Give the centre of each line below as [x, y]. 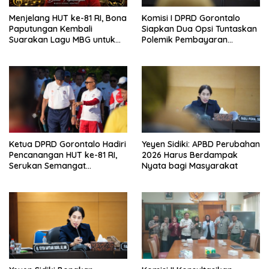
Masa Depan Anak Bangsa [62, 51]
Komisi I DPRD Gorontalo [191, 18]
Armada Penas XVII [180, 51]
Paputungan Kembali [51, 29]
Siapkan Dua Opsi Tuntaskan [199, 29]
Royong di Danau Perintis [59, 188]
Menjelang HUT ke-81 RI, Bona [68, 18]
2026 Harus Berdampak [190, 155]
